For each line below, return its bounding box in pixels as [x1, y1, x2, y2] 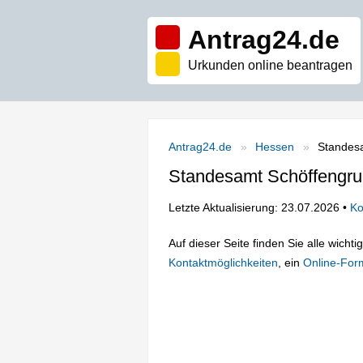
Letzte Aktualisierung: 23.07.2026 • [169, 201, 350, 214]
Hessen [255, 140, 294, 153]
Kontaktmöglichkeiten [169, 255, 278, 269]
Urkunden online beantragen [188, 58, 352, 72]
